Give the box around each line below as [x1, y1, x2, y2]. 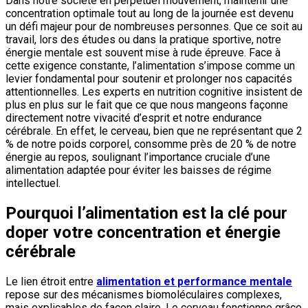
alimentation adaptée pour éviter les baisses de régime [5, 164, 272, 177]
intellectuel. [5, 177, 60, 190]
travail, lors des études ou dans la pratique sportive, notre [5, 33, 281, 47]
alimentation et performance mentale [96, 275, 292, 289]
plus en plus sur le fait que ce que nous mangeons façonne [5, 98, 288, 112]
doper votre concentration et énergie [5, 223, 280, 243]
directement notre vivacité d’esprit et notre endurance [5, 111, 262, 125]
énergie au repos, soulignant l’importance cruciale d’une [5, 151, 270, 164]
